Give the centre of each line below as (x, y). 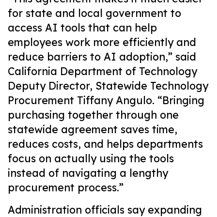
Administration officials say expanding (105, 210)
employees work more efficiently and (102, 42)
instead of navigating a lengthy (88, 173)
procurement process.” (66, 187)
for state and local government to (94, 13)
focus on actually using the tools (91, 158)
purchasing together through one (93, 115)
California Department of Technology (102, 71)
